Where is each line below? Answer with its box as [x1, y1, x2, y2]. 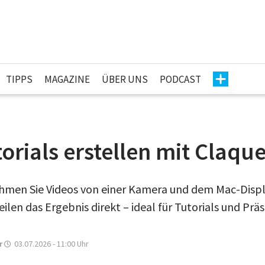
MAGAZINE [44, 72, 90, 86]
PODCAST [160, 72, 201, 86]
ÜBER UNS [102, 72, 148, 86]
